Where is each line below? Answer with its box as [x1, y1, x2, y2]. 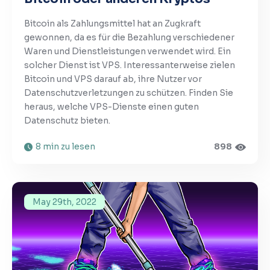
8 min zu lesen [36, 141, 95, 152]
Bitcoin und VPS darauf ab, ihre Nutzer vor [24, 74, 202, 85]
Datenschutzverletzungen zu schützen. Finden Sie [24, 87, 233, 99]
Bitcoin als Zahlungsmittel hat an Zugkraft [24, 18, 201, 30]
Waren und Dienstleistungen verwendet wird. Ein [24, 46, 231, 57]
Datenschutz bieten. [24, 115, 110, 127]
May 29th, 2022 [33, 196, 96, 208]
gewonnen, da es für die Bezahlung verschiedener [24, 32, 234, 43]
